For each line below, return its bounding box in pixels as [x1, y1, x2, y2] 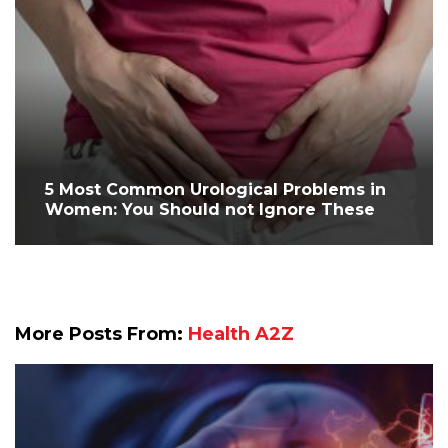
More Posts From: [15, 323, 188, 345]
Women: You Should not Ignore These [45, 200, 375, 219]
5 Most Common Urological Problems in [45, 180, 386, 199]
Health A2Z [188, 323, 294, 345]
